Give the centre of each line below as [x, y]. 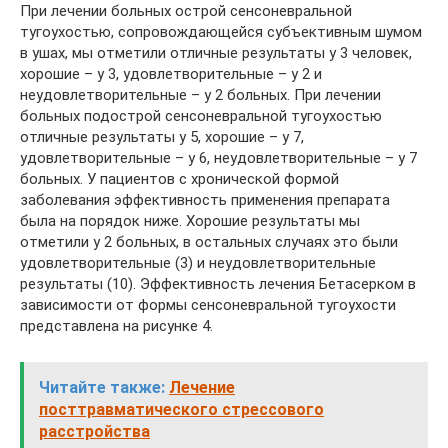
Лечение [202, 387]
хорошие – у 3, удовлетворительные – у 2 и [171, 74]
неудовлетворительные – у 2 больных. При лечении [200, 95]
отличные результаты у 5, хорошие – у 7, [162, 137]
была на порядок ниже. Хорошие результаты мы [190, 221]
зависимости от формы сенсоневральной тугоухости [208, 305]
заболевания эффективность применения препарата [205, 200]
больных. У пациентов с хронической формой [179, 179]
